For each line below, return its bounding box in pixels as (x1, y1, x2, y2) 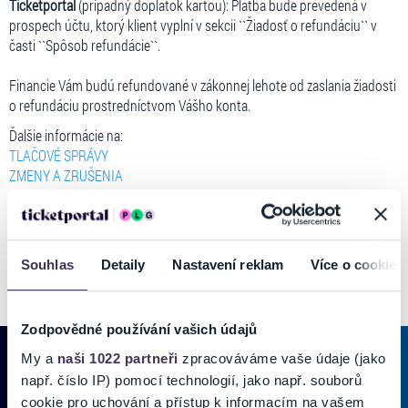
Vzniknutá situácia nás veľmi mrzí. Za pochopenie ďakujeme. (9, 196, 339, 215)
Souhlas (21, 257, 74, 273)
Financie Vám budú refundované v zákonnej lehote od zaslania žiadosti (9, 76, 396, 95)
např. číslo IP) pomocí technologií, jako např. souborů (21, 372, 362, 388)
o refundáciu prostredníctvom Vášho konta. (9, 96, 250, 115)
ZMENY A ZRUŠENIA (9, 166, 123, 185)
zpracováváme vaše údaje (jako (178, 350, 386, 366)
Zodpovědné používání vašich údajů (21, 321, 258, 338)
